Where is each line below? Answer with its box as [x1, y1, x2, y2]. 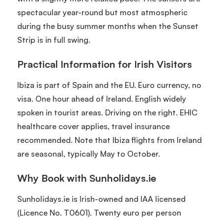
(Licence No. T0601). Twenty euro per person [17, 207, 181, 218]
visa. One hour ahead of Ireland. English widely [17, 93, 186, 104]
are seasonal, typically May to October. [17, 148, 160, 159]
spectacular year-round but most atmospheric [17, 7, 188, 17]
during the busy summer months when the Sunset [17, 21, 198, 31]
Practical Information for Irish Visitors [17, 57, 192, 70]
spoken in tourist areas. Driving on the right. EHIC [17, 107, 197, 117]
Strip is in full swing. [17, 34, 90, 45]
